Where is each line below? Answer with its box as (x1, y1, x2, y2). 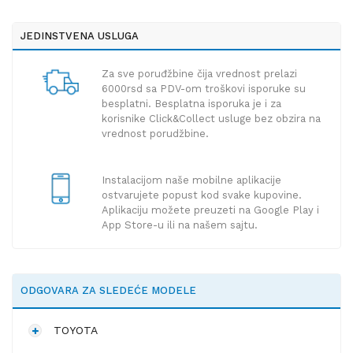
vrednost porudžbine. (101, 128, 209, 140)
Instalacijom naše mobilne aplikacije (101, 174, 281, 187)
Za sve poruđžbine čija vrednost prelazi (101, 68, 297, 80)
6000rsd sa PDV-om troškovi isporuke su (101, 83, 306, 95)
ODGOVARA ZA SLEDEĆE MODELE (20, 284, 196, 297)
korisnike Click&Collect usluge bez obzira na (101, 113, 321, 125)
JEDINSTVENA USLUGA (20, 30, 139, 43)
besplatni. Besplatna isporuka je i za (101, 98, 281, 110)
